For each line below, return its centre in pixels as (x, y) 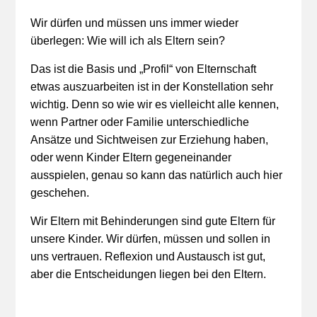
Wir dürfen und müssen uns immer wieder (134, 23)
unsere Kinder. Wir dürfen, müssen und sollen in (150, 239)
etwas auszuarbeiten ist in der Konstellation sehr (151, 87)
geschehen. (59, 193)
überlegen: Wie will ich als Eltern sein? (127, 41)
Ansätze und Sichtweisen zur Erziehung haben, (149, 140)
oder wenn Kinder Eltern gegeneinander (131, 157)
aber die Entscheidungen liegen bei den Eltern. (148, 274)
